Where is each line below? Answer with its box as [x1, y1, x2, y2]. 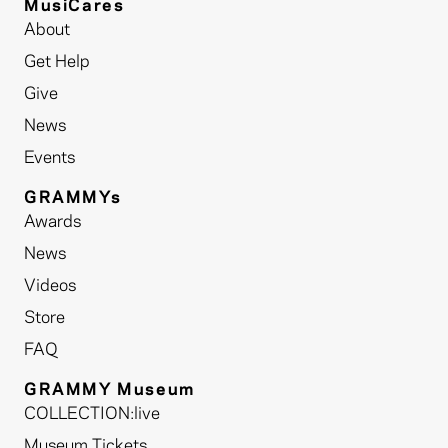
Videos [24, 278, 76, 295]
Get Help [24, 54, 90, 71]
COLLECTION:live [24, 406, 160, 423]
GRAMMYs [24, 190, 122, 207]
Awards [24, 214, 81, 231]
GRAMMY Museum [24, 382, 195, 399]
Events [24, 150, 75, 167]
